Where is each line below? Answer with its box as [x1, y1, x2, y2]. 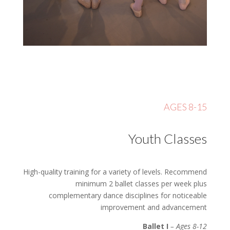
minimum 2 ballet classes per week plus [75, 179, 207, 189]
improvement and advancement [101, 202, 207, 213]
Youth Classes [128, 130, 207, 147]
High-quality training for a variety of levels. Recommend [23, 167, 207, 177]
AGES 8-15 [164, 101, 207, 113]
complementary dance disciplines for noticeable [49, 190, 207, 201]
